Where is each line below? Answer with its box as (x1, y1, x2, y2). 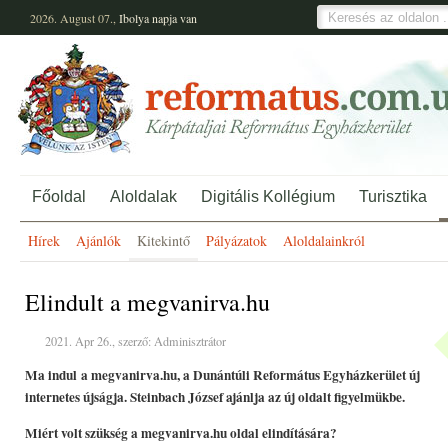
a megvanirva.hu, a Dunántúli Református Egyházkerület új (81, 365, 420, 385)
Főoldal (32, 188, 86, 205)
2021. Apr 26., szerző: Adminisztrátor (45, 333, 226, 349)
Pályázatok (206, 231, 267, 250)
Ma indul (25, 365, 77, 385)
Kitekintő (137, 231, 190, 250)
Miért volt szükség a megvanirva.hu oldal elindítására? (25, 423, 337, 443)
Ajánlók (76, 231, 121, 250)
